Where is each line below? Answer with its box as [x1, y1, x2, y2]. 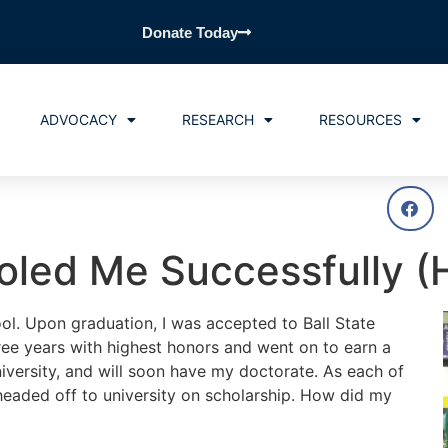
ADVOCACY [39, 111, 117, 128]
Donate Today [142, 24, 238, 41]
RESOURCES [318, 111, 402, 128]
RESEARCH [181, 111, 254, 128]
